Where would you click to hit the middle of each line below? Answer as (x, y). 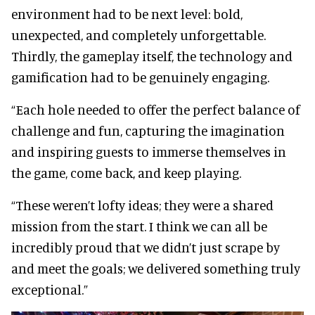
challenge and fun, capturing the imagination (148, 130)
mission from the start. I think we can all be (139, 226)
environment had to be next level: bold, (127, 13)
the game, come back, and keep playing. (126, 172)
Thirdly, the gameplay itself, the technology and (152, 56)
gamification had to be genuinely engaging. (140, 77)
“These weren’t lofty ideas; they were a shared (142, 205)
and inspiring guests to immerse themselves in (149, 151)
